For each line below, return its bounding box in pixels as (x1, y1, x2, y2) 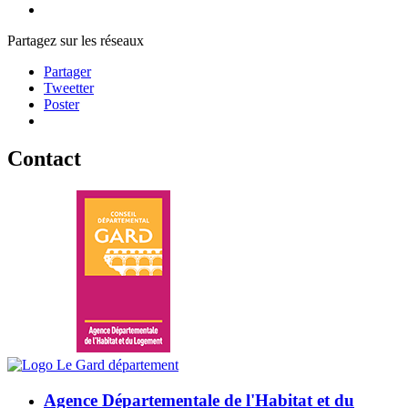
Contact (7, 147, 81, 171)
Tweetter (44, 79, 94, 96)
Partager (44, 63, 91, 79)
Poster (44, 96, 79, 112)
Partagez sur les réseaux (7, 32, 144, 48)
